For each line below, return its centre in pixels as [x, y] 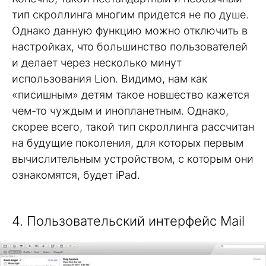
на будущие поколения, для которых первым [128, 142]
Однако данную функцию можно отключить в [130, 30]
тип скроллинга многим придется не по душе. [130, 14]
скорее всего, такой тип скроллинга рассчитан [133, 126]
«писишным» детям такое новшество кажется [131, 94]
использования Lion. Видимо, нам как [110, 78]
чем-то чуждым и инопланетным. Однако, [120, 110]
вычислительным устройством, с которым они [133, 159]
